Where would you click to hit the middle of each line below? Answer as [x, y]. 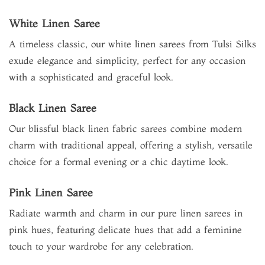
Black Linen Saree [53, 108]
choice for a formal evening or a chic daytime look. [119, 161]
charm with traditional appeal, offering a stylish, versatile [131, 145]
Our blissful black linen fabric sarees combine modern [125, 128]
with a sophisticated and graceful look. [91, 77]
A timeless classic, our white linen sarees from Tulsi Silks [132, 44]
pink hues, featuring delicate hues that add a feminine [125, 230]
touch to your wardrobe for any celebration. [101, 246]
